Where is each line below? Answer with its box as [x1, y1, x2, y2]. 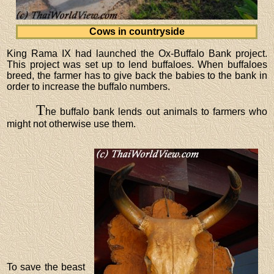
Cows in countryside [89, 26, 185, 37]
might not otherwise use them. [7, 118, 136, 129]
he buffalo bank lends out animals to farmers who [45, 106, 267, 117]
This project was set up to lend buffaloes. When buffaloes [7, 59, 267, 70]
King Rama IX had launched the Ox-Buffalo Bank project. [7, 48, 267, 59]
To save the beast [7, 261, 85, 272]
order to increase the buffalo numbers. [7, 81, 171, 92]
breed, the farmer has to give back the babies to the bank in [7, 70, 267, 81]
